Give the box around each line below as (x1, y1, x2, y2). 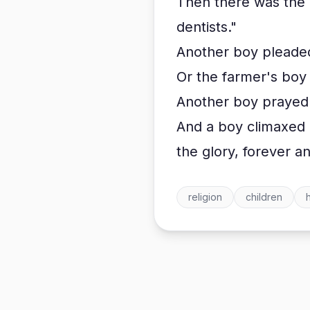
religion (188, 191, 222, 203)
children (246, 191, 282, 203)
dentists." (176, 19, 237, 35)
